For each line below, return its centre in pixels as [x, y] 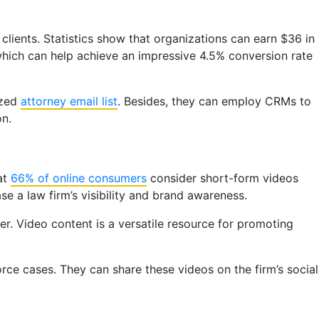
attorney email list [69, 101]
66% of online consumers [79, 178]
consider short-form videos [223, 178]
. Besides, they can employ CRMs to [214, 101]
